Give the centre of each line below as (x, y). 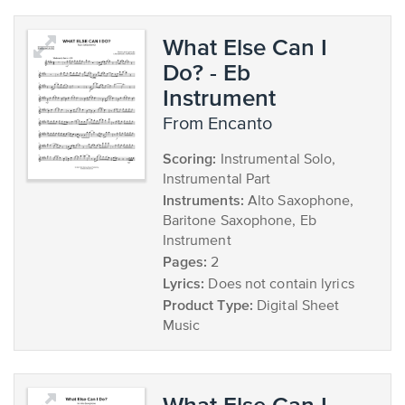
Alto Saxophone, (299, 202)
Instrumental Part (217, 180)
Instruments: (203, 200)
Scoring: (189, 158)
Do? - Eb (206, 72)
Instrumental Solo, (276, 160)
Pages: (185, 261)
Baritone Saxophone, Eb (239, 221)
